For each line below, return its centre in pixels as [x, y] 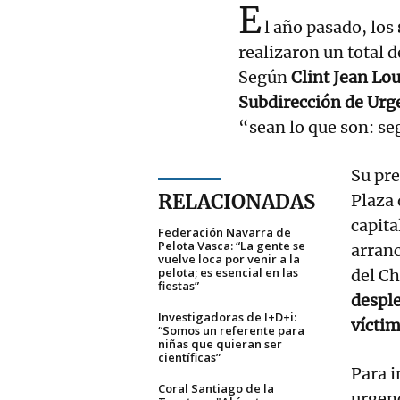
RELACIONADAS [237, 201]
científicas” [189, 357]
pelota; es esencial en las [228, 272]
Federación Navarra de [225, 232]
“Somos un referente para [231, 330]
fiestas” [179, 285]
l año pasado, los [331, 27]
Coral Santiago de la [216, 388]
